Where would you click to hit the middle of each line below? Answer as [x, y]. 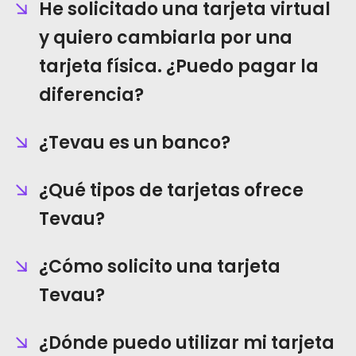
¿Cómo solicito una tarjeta [160, 267]
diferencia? [91, 95]
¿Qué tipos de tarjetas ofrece [171, 190]
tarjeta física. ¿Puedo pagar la [179, 66]
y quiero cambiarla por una [166, 38]
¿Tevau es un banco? [135, 143]
